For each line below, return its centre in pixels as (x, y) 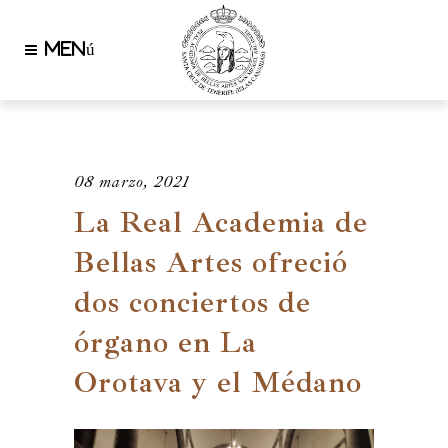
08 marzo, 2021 (132, 182)
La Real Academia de (221, 222)
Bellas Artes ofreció (211, 262)
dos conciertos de (192, 302)
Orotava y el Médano (218, 382)
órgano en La (165, 342)
